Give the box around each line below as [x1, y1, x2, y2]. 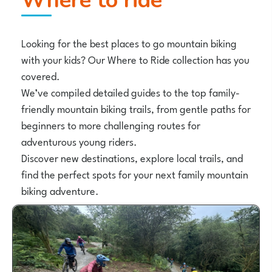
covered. [21, 66, 60, 84]
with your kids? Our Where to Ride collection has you [21, 50, 250, 67]
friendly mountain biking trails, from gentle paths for [21, 99, 251, 117]
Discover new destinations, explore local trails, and [21, 148, 243, 166]
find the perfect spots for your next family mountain [21, 165, 248, 182]
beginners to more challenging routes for [21, 115, 200, 133]
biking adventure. [21, 181, 99, 199]
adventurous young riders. [21, 132, 137, 149]
